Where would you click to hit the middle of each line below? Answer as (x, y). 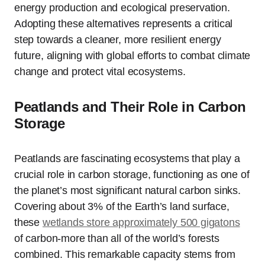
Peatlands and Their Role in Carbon (130, 106)
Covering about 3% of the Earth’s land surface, (122, 206)
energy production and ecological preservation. (122, 7)
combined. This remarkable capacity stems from (125, 254)
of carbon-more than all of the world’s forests (117, 238)
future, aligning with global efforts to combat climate (132, 55)
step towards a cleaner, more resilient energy (118, 39)
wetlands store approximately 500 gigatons (141, 222)
